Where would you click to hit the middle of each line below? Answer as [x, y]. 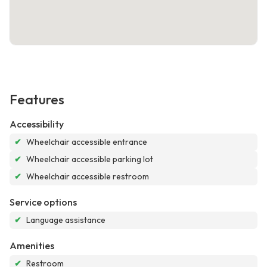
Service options [43, 202]
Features [37, 100]
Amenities [32, 246]
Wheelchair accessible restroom [88, 177]
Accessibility [37, 124]
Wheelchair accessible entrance [87, 142]
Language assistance [66, 220]
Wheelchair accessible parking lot [90, 159]
